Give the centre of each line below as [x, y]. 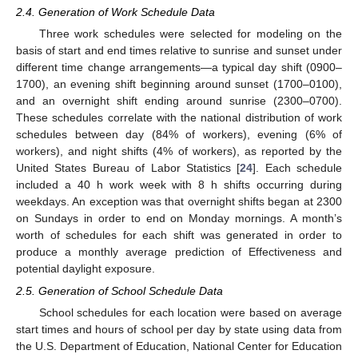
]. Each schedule [297, 168]
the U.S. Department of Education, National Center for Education [179, 346]
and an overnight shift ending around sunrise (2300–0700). [179, 101]
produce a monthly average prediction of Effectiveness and [179, 252]
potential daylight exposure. [86, 269]
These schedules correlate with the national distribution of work [179, 118]
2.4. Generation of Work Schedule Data [115, 12]
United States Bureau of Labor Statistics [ [128, 168]
